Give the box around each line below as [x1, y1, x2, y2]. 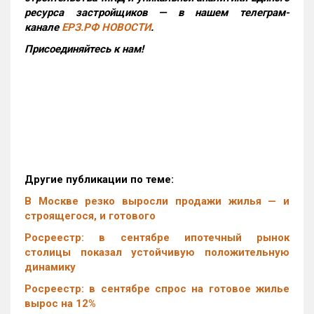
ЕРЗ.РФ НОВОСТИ [62, 20, 151, 34]
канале [25, 20, 62, 34]
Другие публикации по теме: [25, 172, 174, 186]
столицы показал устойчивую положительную [25, 245, 289, 259]
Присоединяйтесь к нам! [25, 42, 146, 55]
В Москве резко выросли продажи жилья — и [25, 194, 289, 207]
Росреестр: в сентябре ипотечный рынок [25, 231, 289, 244]
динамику [25, 260, 76, 273]
